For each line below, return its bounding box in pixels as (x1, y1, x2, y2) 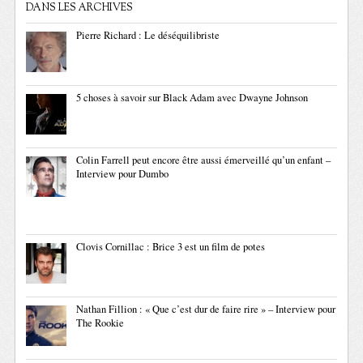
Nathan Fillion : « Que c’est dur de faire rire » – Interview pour (76, 302, 336, 317)
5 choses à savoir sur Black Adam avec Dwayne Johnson (76, 91, 309, 105)
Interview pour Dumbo (76, 167, 169, 181)
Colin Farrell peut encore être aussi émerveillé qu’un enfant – (76, 153, 331, 168)
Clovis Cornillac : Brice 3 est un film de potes (76, 240, 266, 254)
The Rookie (76, 316, 125, 331)
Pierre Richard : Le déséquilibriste (76, 28, 220, 43)
